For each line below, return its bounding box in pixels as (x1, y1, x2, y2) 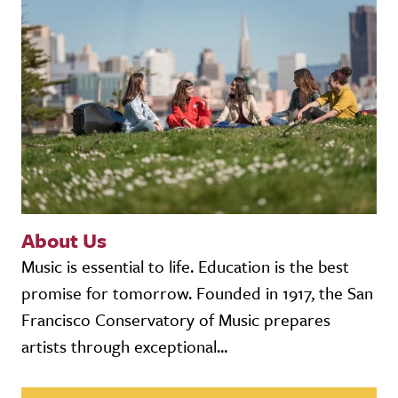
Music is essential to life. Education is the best (21, 253, 349, 278)
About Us (21, 225, 107, 255)
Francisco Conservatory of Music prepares (21, 306, 330, 331)
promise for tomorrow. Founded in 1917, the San (21, 280, 373, 305)
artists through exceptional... (21, 333, 227, 358)
